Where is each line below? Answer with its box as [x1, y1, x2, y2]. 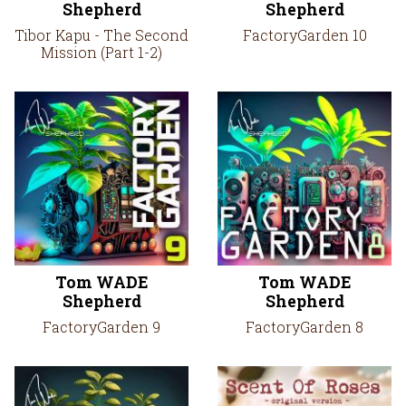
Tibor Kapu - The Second [14, 25, 188, 44]
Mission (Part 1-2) [41, 43, 162, 62]
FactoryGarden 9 [43, 317, 160, 336]
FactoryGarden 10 [242, 25, 367, 44]
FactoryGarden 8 [246, 317, 363, 336]
